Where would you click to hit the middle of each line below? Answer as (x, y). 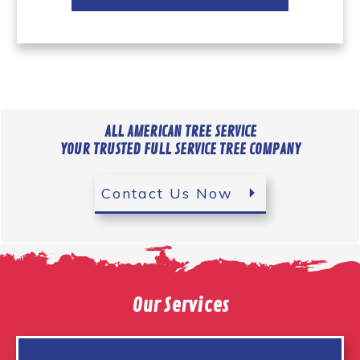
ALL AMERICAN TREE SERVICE (180, 131)
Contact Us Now (167, 193)
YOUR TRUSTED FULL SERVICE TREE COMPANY (180, 149)
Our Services (180, 305)
